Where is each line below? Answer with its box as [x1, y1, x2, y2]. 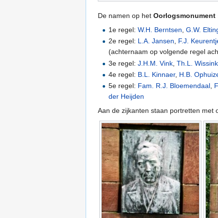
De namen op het [98, 11, 153, 19]
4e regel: [109, 71, 138, 79]
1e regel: [109, 25, 138, 34]
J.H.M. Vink [138, 59, 173, 67]
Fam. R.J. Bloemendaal [138, 82, 211, 90]
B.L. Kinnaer [138, 71, 176, 79]
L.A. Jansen [138, 37, 175, 45]
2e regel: [109, 37, 138, 45]
